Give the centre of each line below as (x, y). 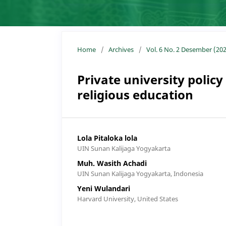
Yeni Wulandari (104, 188)
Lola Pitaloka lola (107, 138)
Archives (121, 49)
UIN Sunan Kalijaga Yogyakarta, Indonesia (140, 173)
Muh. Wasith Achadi (112, 163)
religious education (135, 94)
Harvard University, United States (128, 199)
